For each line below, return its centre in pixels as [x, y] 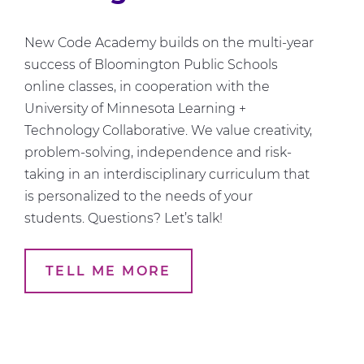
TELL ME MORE [108, 271]
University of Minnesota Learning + [135, 109]
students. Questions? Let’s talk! [123, 219]
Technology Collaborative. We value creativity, [168, 131]
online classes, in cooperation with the [147, 87]
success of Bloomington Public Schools [151, 65]
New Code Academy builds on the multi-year [169, 43]
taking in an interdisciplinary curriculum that [167, 175]
